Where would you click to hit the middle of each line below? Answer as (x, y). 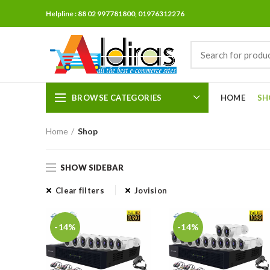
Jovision (151, 190)
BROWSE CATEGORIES (117, 97)
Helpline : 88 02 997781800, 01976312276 (115, 13)
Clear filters (80, 190)
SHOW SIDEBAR (92, 168)
